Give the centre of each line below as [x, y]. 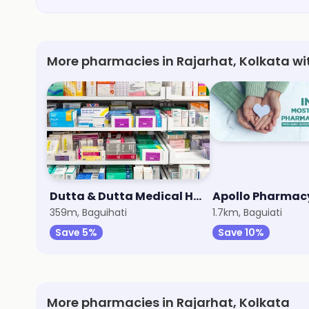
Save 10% [241, 232]
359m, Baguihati [88, 212]
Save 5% [76, 232]
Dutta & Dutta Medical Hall [197, 196]
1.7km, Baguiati [247, 212]
